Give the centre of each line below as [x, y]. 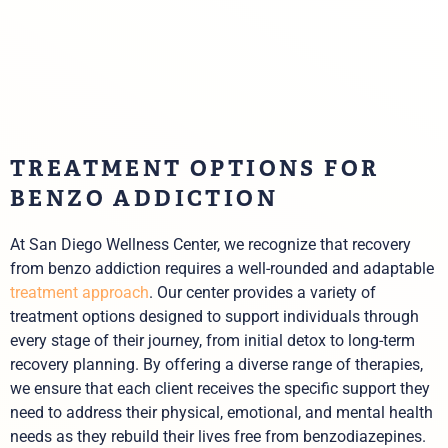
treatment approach [79, 293]
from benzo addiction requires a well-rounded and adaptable [222, 269]
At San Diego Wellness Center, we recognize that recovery [210, 245]
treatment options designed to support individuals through [214, 317]
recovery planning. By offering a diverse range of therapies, [216, 365]
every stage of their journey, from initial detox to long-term [212, 341]
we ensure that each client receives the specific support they [220, 389]
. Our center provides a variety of [262, 293]
